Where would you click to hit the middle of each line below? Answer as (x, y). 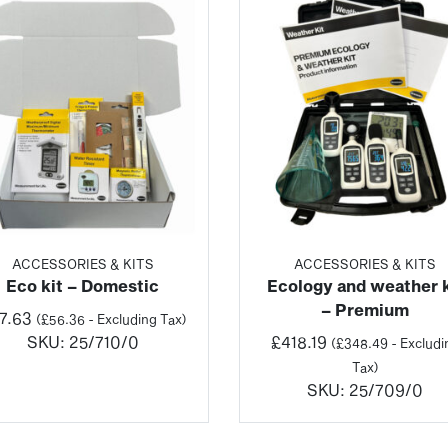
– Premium (365, 310)
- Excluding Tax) (135, 319)
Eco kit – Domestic (83, 286)
